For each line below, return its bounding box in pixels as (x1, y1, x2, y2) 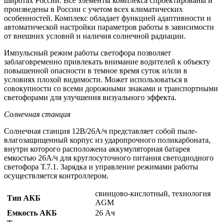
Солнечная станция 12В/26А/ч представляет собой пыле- (4, 127, 197, 136)
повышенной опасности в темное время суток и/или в (4, 66, 187, 75)
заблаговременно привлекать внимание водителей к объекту (4, 57, 210, 66)
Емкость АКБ (5, 209, 57, 218)
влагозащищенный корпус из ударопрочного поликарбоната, (4, 136, 211, 145)
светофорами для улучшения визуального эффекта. (4, 93, 176, 102)
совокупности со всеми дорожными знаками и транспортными (4, 84, 218, 93)
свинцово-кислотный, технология (95, 189, 211, 198)
